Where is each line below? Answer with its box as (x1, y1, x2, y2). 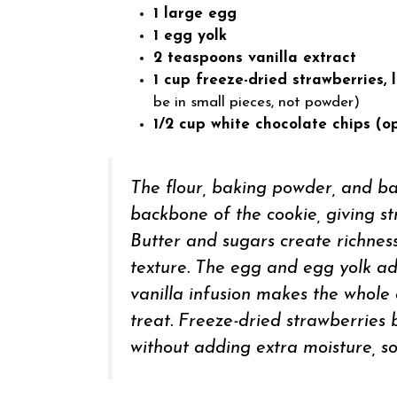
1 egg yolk (153, 27, 227, 43)
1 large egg (153, 5, 237, 21)
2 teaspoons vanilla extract (153, 50, 356, 66)
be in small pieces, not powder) (153, 94, 360, 110)
